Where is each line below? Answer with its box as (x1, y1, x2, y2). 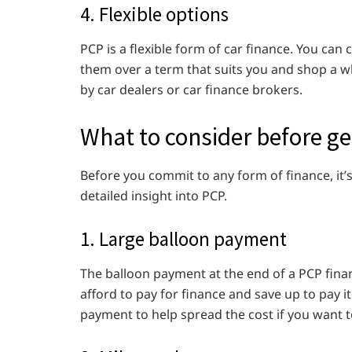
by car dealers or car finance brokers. (80, 80, 306, 98)
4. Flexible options (80, 2, 229, 27)
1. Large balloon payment (80, 226, 287, 252)
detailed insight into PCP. (80, 187, 230, 205)
